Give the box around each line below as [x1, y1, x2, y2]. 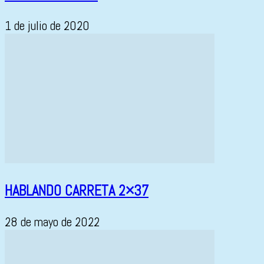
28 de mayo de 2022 [5, 214, 100, 230]
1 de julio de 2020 [5, 18, 90, 34]
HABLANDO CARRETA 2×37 [5, 181, 148, 200]
